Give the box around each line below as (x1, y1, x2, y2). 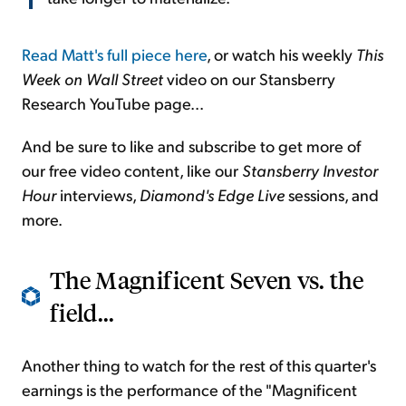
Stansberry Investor (242, 159, 378, 181)
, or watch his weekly (207, 43, 356, 65)
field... (50, 297, 115, 328)
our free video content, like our (22, 159, 242, 181)
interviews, (56, 184, 140, 206)
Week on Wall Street (22, 68, 163, 90)
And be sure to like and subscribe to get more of (22, 135, 361, 157)
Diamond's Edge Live (140, 184, 288, 206)
